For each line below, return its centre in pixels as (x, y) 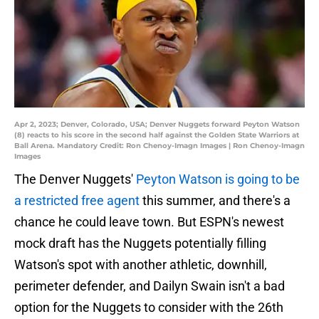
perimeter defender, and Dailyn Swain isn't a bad (150, 286)
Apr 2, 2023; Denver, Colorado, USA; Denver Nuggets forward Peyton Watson (157, 125)
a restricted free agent (77, 201)
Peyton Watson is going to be (216, 179)
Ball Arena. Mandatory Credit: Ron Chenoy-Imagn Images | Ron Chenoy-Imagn (159, 146)
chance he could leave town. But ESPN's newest (149, 222)
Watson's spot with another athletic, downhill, (141, 265)
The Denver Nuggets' (74, 179)
